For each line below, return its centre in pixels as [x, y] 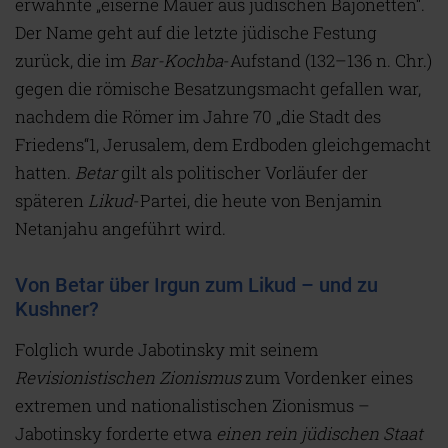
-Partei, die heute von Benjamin [257, 201]
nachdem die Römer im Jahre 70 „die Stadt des [198, 117]
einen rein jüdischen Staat [319, 434]
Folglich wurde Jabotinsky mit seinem [166, 350]
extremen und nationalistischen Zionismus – [192, 406]
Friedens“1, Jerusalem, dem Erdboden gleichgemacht [223, 145]
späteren [51, 201]
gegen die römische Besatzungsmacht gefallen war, [218, 89]
